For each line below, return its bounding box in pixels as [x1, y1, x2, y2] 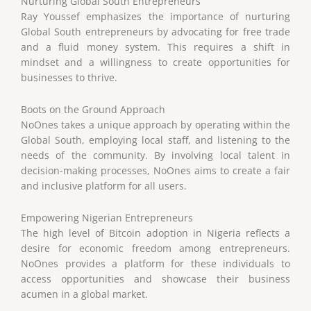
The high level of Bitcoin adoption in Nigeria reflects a [21, 226, 290, 239]
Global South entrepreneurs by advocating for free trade [21, 24, 290, 38]
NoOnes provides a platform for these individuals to [21, 256, 290, 270]
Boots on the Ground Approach [21, 102, 165, 116]
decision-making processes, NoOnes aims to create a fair [21, 163, 290, 177]
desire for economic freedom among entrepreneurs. [21, 241, 290, 255]
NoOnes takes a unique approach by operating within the [21, 117, 290, 131]
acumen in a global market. [21, 287, 148, 301]
